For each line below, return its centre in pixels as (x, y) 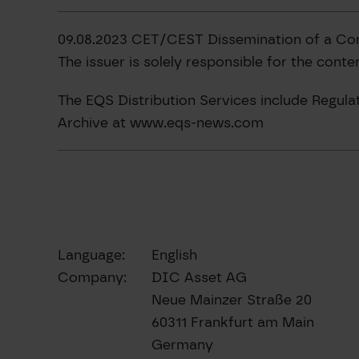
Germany (182, 345)
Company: (92, 277)
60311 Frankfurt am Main (233, 322)
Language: (91, 255)
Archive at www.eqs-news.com (161, 122)
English (174, 255)
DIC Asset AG (199, 277)
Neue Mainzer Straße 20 (232, 300)
